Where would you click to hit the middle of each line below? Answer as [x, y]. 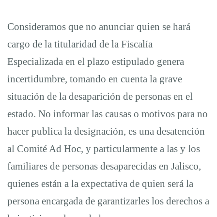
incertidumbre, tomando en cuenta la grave [95, 79]
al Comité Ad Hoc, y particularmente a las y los [104, 149]
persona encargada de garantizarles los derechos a [108, 201]
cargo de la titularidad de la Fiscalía [80, 44]
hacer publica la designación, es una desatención [106, 131]
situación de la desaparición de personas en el [100, 96]
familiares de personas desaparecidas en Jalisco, [104, 166]
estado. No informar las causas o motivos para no [108, 114]
